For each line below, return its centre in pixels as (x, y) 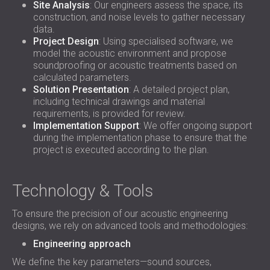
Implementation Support (86, 126)
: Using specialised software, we (166, 41)
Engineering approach (82, 244)
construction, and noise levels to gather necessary (139, 17)
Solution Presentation (81, 89)
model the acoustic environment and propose (130, 53)
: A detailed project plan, (179, 89)
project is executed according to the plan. (121, 150)
